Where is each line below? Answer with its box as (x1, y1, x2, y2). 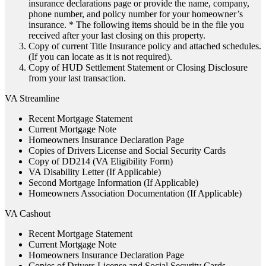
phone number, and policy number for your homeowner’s (28, 9, 243, 20)
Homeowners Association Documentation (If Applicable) (28, 188, 242, 199)
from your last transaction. (28, 73, 126, 84)
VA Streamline (5, 93, 59, 104)
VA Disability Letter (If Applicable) (28, 167, 161, 178)
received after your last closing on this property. (28, 30, 205, 41)
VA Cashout (5, 208, 50, 219)
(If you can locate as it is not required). (28, 52, 172, 62)
